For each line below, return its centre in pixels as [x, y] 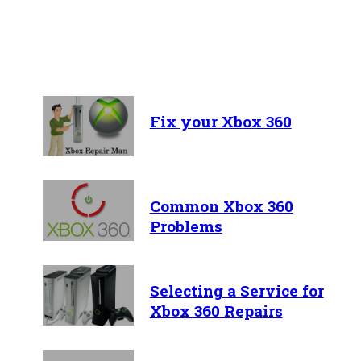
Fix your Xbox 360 [220, 121]
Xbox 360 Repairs [216, 310]
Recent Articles [91, 56]
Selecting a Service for [237, 290]
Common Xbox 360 [221, 205]
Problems [186, 226]
